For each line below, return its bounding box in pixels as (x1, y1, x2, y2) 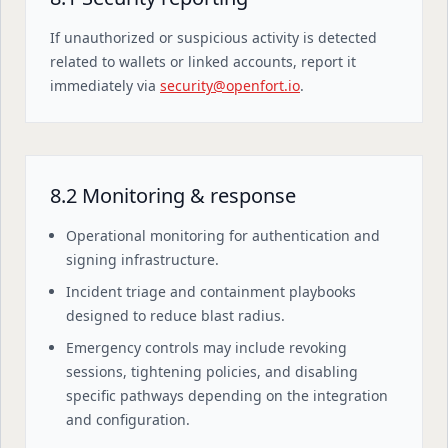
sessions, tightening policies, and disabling (66, 362, 358, 381)
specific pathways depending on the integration (66, 386, 388, 405)
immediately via (50, 76, 156, 95)
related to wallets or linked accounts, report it (50, 52, 356, 71)
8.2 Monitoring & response (50, 182, 296, 209)
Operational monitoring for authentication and (66, 226, 380, 245)
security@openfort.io (160, 76, 300, 95)
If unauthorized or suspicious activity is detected (50, 28, 377, 47)
